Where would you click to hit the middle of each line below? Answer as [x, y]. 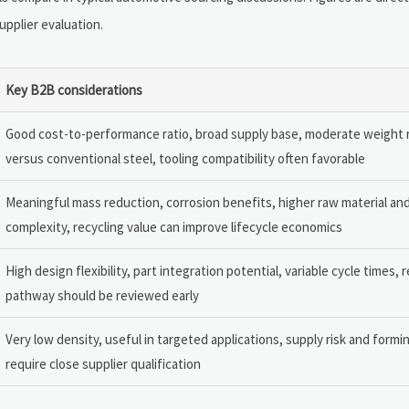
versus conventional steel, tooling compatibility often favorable [185, 158]
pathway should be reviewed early [102, 295]
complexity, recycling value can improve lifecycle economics [174, 226]
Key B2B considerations [74, 89]
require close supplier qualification [103, 363]
